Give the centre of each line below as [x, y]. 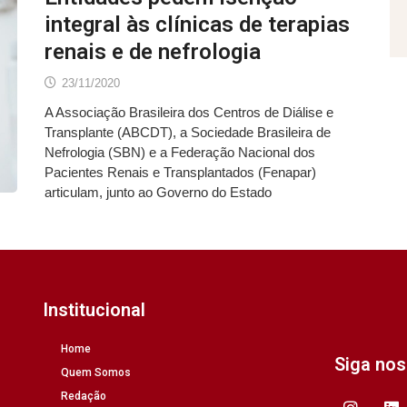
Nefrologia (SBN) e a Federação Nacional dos [180, 152]
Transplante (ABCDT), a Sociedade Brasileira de [188, 132]
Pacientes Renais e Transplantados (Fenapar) [180, 172]
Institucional [94, 310]
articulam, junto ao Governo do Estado [158, 192]
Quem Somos [96, 373]
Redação [84, 397]
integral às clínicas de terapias [197, 24]
